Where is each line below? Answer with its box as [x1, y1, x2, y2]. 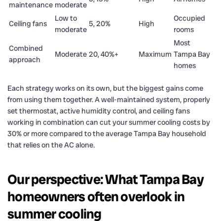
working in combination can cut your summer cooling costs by [7, 117, 210, 127]
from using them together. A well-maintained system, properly [7, 94, 210, 105]
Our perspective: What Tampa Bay [7, 170, 204, 188]
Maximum [139, 49, 172, 59]
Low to [55, 13, 77, 23]
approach [9, 54, 40, 65]
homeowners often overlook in [7, 187, 184, 205]
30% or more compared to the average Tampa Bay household [7, 128, 206, 139]
